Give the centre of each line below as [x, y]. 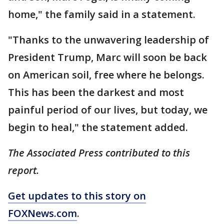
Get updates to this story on [77, 195]
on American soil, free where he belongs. [106, 74]
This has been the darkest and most [96, 92]
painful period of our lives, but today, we [108, 109]
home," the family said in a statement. [102, 14]
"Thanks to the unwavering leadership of [108, 39]
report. [23, 170]
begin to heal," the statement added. [98, 127]
